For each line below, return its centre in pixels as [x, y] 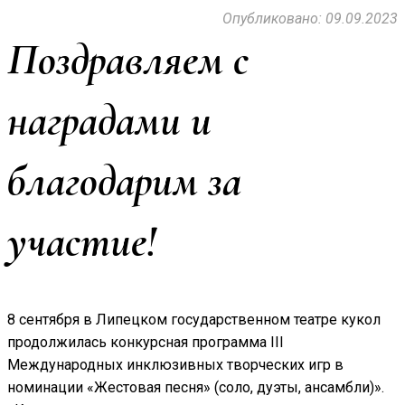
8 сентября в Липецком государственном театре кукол [194, 319]
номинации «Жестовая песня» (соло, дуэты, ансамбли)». [196, 387]
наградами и [109, 120]
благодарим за [124, 180]
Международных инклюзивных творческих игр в [175, 364]
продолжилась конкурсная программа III [146, 342]
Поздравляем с [128, 59]
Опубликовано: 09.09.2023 [310, 18]
